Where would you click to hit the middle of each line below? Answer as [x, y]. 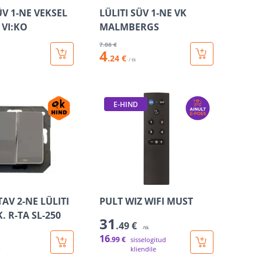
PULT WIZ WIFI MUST [146, 201]
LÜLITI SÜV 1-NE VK [143, 13]
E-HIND [125, 104]
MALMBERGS [129, 27]
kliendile [143, 249]
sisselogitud [148, 239]
